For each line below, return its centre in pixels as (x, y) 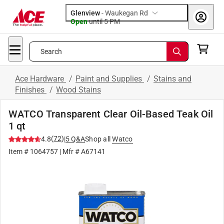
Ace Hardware (40, 79)
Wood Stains (78, 90)
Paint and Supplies (110, 79)
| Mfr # (69, 151)
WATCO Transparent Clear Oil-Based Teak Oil (111, 114)
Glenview (85, 13)
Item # (19, 151)
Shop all (98, 139)
